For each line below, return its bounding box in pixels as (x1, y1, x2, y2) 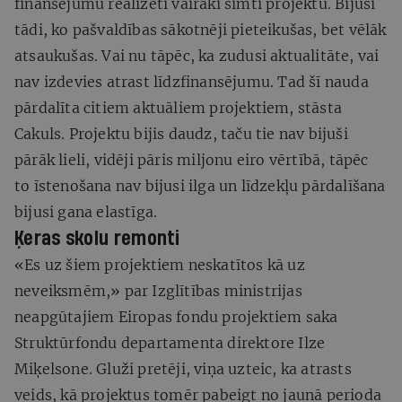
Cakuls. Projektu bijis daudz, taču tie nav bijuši (14, 124, 348, 143)
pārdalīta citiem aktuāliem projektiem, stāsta (14, 98, 343, 117)
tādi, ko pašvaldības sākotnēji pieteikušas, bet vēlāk (14, 20, 387, 39)
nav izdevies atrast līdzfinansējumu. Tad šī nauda (14, 72, 369, 91)
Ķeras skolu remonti (14, 227, 180, 249)
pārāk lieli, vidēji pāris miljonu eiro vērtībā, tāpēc (14, 150, 369, 169)
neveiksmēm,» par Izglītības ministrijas (14, 281, 302, 300)
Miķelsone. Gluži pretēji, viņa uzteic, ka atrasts (14, 359, 352, 378)
